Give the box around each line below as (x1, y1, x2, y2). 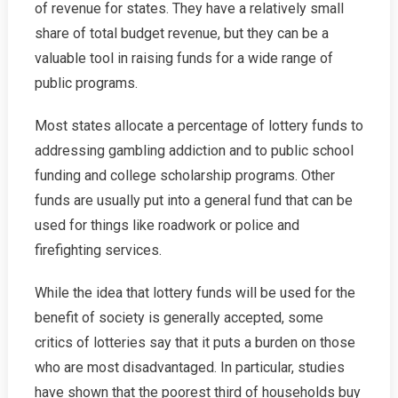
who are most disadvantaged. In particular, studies (34, 359, 345, 376)
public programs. (34, 75, 138, 92)
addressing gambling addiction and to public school (34, 142, 354, 159)
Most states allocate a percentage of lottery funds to (34, 117, 363, 134)
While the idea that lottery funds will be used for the (34, 284, 355, 301)
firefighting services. (34, 242, 162, 259)
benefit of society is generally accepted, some (34, 309, 323, 326)
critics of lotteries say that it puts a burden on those (34, 334, 355, 351)
